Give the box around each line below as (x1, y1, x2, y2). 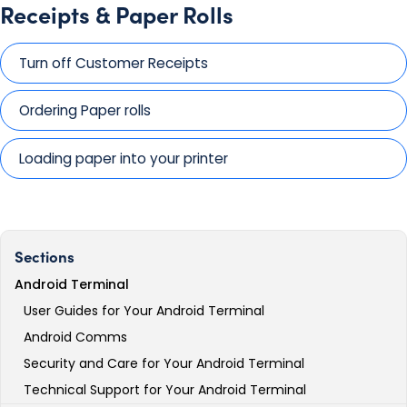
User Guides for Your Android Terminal (24, 302, 264, 321)
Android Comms (24, 328, 127, 347)
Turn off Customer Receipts (19, 53, 208, 73)
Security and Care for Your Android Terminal (24, 354, 304, 373)
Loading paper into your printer (19, 149, 228, 169)
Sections (15, 245, 74, 267)
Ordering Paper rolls (19, 101, 151, 121)
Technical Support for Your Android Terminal (24, 381, 306, 400)
